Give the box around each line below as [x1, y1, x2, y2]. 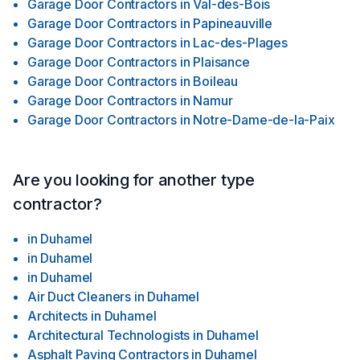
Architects [27, 308, 88, 324]
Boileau [193, 73, 239, 89]
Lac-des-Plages [193, 35, 288, 51]
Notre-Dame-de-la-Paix [193, 112, 335, 128]
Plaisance [193, 54, 250, 70]
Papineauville [193, 15, 272, 31]
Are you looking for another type [13, 170, 255, 190]
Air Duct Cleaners [27, 288, 132, 305]
